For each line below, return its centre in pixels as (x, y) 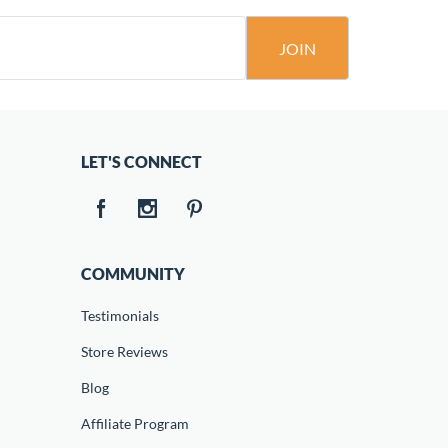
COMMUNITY (132, 273)
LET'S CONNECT (141, 161)
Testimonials (119, 315)
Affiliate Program (134, 423)
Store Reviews (124, 351)
